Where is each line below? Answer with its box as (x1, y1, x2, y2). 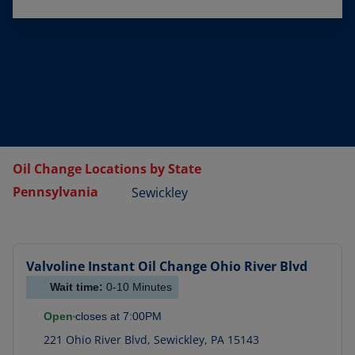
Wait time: (50, 281, 106, 293)
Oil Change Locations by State (13, 160, 201, 177)
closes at (75, 310, 120, 323)
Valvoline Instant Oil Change (26, 258, 207, 275)
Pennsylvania (13, 183, 98, 200)
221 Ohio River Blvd (44, 332, 147, 347)
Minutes (129, 281, 172, 293)
